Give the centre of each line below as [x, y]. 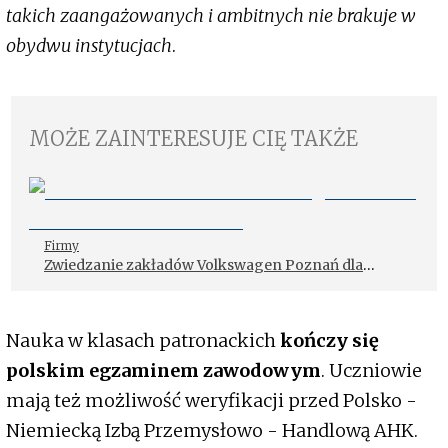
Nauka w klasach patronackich [141, 340]
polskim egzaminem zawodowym [163, 370]
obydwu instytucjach [89, 45]
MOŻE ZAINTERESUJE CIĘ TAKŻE [193, 138]
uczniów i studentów [116, 285]
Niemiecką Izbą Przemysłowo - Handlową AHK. [212, 430]
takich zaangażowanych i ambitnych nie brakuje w [211, 15]
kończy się [327, 340]
